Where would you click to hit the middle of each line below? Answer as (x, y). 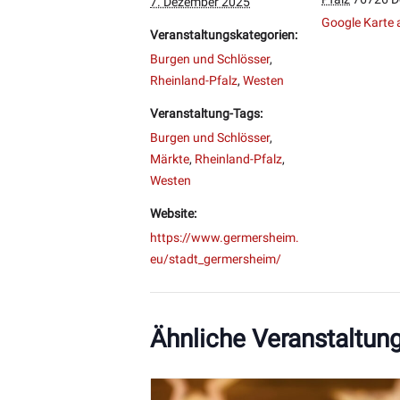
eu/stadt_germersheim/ (216, 258)
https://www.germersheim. (225, 237)
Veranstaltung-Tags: (206, 113)
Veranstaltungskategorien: (224, 34)
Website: (173, 213)
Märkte (170, 158)
